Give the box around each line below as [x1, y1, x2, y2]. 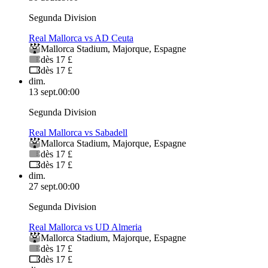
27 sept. [29, 181, 58, 192]
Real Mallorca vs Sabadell [29, 127, 127, 138]
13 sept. [29, 87, 58, 98]
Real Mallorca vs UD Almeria [29, 222, 142, 233]
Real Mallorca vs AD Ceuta [29, 33, 133, 44]
